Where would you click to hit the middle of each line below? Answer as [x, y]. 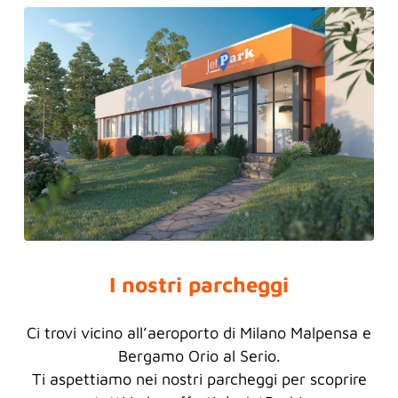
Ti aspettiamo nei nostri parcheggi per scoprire [199, 378]
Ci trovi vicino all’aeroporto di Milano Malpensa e [199, 332]
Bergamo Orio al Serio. [199, 355]
